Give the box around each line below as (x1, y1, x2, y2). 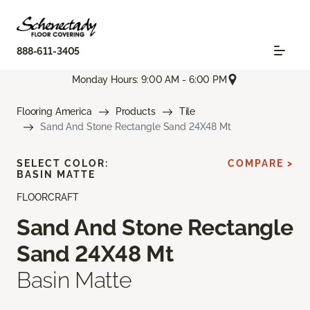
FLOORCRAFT (17, 192, 79, 203)
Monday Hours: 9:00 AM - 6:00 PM (72, 73, 227, 85)
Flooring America (17, 106, 92, 118)
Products (115, 106, 156, 118)
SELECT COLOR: (17, 158, 109, 170)
